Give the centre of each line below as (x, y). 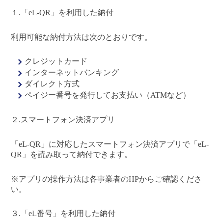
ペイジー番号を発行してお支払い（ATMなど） (108, 95)
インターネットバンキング (72, 73)
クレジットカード (56, 61)
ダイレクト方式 (52, 84)
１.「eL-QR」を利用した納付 (62, 12)
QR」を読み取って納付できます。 (72, 154)
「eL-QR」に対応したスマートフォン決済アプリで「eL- (110, 144)
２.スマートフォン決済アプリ (63, 120)
